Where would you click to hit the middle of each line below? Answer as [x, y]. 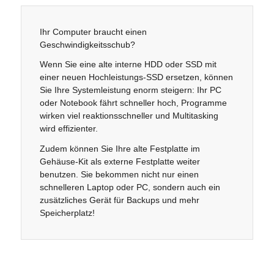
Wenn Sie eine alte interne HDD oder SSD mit [128, 65]
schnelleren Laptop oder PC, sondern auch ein [130, 187]
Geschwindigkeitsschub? [87, 44]
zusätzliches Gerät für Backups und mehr [119, 200]
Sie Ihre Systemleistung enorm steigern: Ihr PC [130, 90]
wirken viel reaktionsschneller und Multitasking [129, 116]
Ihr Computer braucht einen [93, 31]
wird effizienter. [68, 129]
